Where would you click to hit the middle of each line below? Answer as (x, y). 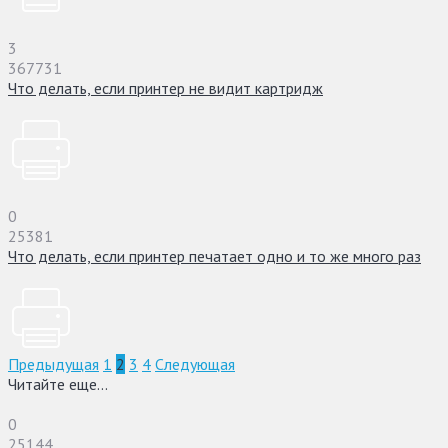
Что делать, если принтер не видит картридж (165, 87)
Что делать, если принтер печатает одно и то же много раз (214, 255)
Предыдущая (53, 363)
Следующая (195, 363)
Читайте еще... (58, 383)
